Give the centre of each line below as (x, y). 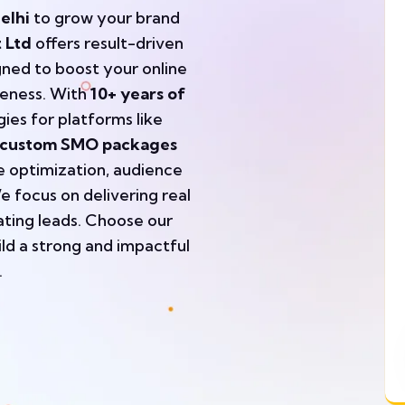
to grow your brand (105, 17)
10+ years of (138, 93)
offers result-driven (108, 42)
